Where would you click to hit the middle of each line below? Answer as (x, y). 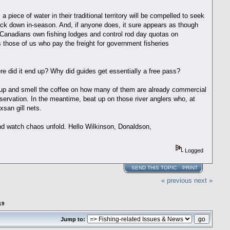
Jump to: (73, 219)
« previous (177, 180)
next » (204, 180)
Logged (193, 151)
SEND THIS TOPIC (154, 168)
